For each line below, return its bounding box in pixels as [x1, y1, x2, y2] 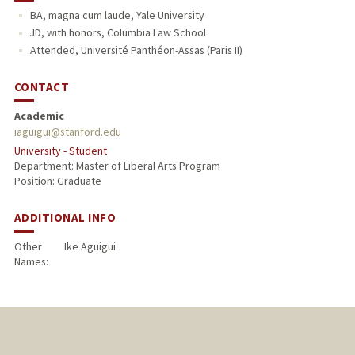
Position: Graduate [13, 174, 101, 189]
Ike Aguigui [63, 239, 116, 254]
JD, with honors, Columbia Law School [29, 25, 206, 40]
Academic [13, 109, 64, 124]
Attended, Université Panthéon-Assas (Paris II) [29, 43, 242, 58]
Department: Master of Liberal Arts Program [13, 158, 220, 174]
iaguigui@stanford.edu [13, 124, 121, 139]
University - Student [13, 143, 107, 158]
